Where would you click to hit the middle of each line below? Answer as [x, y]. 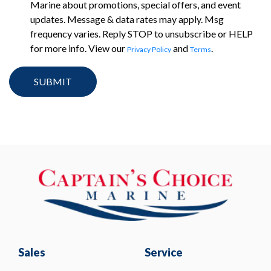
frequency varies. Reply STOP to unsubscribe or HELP [142, 34]
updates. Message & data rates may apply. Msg [127, 19]
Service [164, 252]
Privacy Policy [149, 50]
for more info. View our [79, 48]
